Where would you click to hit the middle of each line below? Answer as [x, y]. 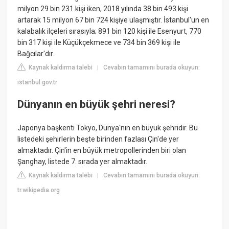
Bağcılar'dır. [36, 53]
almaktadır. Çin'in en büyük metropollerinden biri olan [102, 150]
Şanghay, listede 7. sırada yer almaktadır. [83, 161]
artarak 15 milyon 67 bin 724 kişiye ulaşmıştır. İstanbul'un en [113, 20]
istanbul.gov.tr [38, 82]
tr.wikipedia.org [39, 190]
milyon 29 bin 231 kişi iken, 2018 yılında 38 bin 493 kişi [103, 8]
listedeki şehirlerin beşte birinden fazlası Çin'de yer [98, 139]
